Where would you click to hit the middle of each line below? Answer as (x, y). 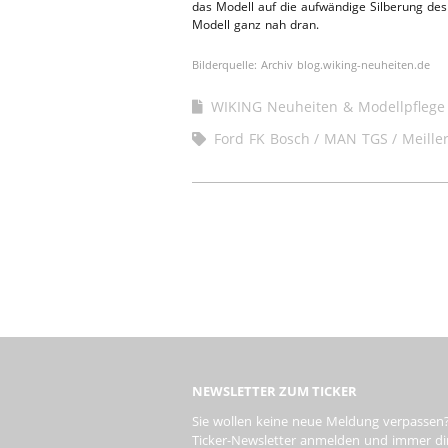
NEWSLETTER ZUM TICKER (274, 390)
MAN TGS (356, 138)
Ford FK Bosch (262, 138)
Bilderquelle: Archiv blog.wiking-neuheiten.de (311, 64)
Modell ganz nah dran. (255, 24)
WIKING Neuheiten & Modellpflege (328, 106)
